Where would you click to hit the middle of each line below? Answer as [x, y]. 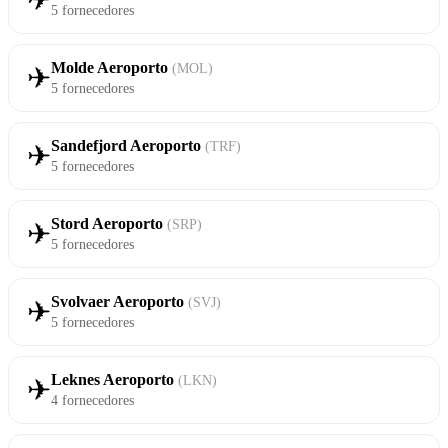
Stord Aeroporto [109, 224]
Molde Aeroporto [111, 68]
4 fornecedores [92, 400]
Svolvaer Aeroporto [119, 302]
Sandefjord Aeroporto [128, 146]
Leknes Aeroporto [114, 380]
